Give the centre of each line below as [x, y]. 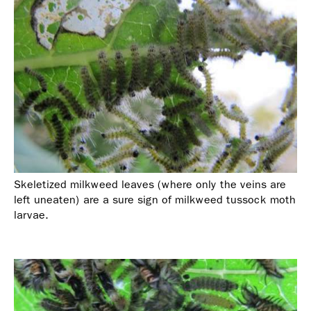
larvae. [31, 215]
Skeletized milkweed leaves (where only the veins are [150, 185]
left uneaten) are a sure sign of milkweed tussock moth [155, 200]
